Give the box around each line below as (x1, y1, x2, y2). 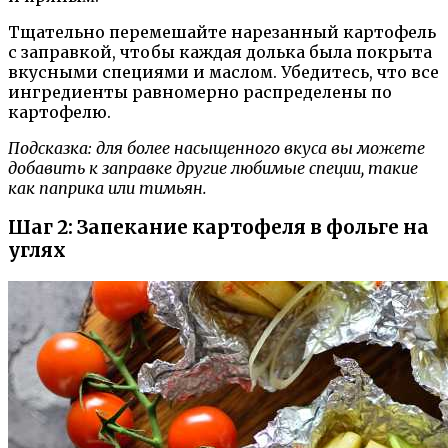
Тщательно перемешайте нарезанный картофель (8, 21, 436, 42)
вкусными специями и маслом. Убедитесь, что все (8, 61, 439, 82)
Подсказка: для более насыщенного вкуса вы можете (8, 137, 425, 158)
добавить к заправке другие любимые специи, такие (8, 157, 418, 178)
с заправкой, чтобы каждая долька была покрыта (8, 41, 432, 62)
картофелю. (8, 101, 111, 122)
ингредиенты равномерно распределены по (8, 81, 392, 102)
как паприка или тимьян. (8, 177, 207, 198)
